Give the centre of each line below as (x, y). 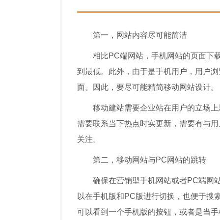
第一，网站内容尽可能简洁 (140, 35)
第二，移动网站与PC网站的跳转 (150, 160)
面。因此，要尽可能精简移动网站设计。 (148, 87)
